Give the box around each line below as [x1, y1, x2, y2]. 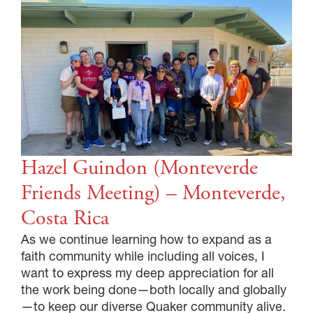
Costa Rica [21, 204, 109, 232]
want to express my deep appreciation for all [21, 264, 274, 281]
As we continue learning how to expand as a [21, 231, 272, 247]
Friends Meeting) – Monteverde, [21, 179, 286, 207]
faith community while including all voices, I [21, 247, 265, 264]
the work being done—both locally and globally [21, 281, 286, 298]
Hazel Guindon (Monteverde [21, 154, 258, 182]
